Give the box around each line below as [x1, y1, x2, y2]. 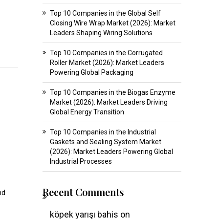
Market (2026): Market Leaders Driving [49, 98, 168, 106]
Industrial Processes [49, 157, 112, 165]
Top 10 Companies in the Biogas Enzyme [49, 88, 175, 96]
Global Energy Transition [49, 108, 124, 116]
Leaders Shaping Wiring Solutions [49, 28, 153, 37]
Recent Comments [42, 185, 124, 198]
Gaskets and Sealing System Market [49, 137, 161, 146]
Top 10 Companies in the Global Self [49, 9, 161, 17]
